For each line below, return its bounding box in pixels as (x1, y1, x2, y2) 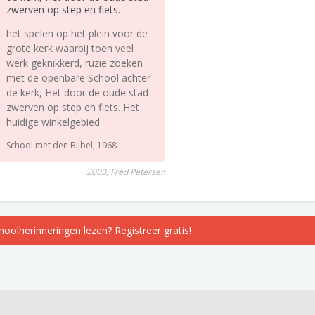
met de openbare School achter (6, 71, 150, 84)
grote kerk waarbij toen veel (6, 41, 134, 55)
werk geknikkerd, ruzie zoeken (6, 56, 143, 70)
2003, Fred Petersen (86, 166, 165, 178)
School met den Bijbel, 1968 (6, 139, 117, 151)
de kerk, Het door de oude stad (6, 86, 148, 99)
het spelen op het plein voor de (6, 27, 148, 40)
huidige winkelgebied (6, 115, 100, 129)
